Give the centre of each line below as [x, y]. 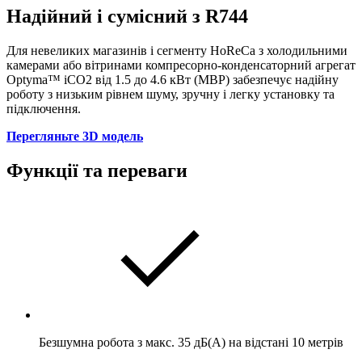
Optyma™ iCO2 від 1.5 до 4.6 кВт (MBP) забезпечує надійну [173, 79]
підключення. [44, 108]
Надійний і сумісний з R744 [127, 16]
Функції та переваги [97, 170]
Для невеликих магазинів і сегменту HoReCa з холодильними [177, 50]
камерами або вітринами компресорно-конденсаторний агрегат [181, 65]
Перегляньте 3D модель [75, 136]
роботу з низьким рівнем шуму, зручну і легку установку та [170, 94]
